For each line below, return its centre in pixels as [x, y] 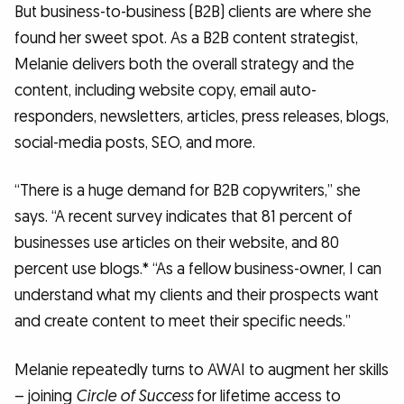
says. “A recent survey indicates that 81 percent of [184, 217]
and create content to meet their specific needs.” [183, 322]
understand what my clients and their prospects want [197, 296]
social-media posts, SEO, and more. [135, 142]
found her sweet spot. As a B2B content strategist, [186, 38]
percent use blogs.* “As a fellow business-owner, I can [198, 270]
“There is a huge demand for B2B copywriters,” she [188, 191]
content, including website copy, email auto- [165, 90]
